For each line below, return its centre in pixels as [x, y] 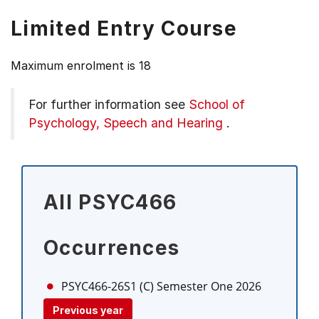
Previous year [88, 310]
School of [217, 104]
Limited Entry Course [124, 28]
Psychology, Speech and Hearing [126, 123]
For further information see [109, 104]
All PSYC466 [110, 202]
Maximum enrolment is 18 [81, 66]
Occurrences [112, 248]
